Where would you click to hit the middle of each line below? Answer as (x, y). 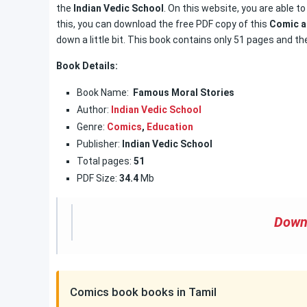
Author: (93, 110)
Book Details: (87, 66)
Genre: (92, 127)
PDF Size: (97, 178)
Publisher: (98, 144)
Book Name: (103, 93)
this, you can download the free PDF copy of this (163, 24)
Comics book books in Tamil (143, 292)
